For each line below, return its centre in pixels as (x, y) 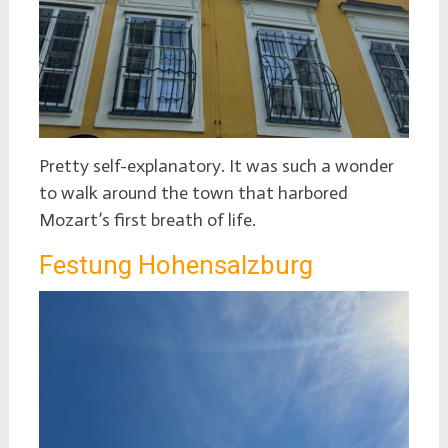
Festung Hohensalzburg (175, 265)
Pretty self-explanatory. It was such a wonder (216, 166)
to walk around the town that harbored (193, 193)
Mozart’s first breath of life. (149, 220)
